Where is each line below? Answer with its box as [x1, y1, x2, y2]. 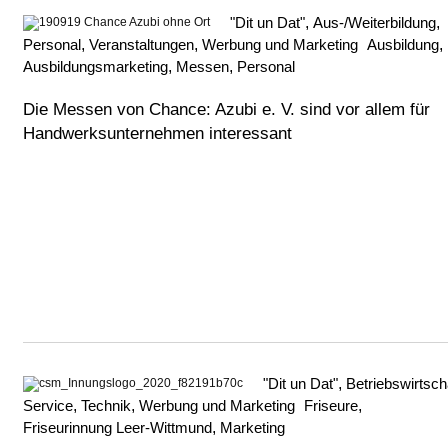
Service [23, 397, 73, 415]
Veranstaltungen [89, 36, 194, 54]
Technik [81, 397, 131, 415]
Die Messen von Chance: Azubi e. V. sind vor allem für [23, 100, 430, 120]
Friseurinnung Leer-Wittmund [23, 419, 212, 437]
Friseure [304, 397, 358, 415]
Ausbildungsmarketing [23, 58, 168, 76]
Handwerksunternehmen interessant [23, 124, 292, 144]
